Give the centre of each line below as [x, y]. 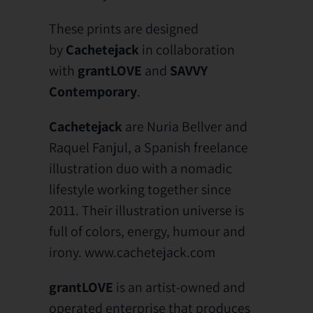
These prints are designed [124, 28]
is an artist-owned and [181, 287]
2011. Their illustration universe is [146, 210]
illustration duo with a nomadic [140, 168]
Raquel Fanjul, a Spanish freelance [148, 147]
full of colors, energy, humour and [147, 231]
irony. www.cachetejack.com [132, 252]
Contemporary [93, 91]
